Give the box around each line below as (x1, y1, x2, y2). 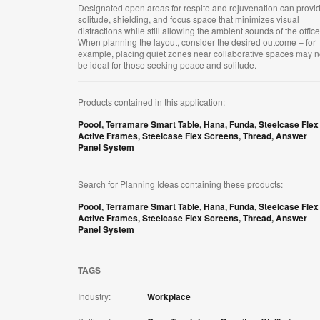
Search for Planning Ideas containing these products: (78, 178, 283, 191)
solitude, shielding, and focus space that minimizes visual (78, 13, 299, 26)
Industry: (78, 290, 111, 303)
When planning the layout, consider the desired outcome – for (78, 36, 316, 49)
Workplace (147, 290, 191, 304)
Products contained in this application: (78, 96, 225, 109)
